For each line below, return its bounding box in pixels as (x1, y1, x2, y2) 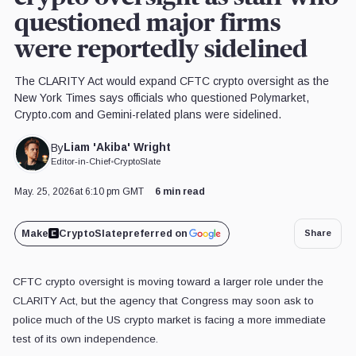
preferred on (122, 227, 188, 239)
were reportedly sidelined (14, 37, 308, 62)
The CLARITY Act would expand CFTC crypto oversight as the (14, 75, 329, 88)
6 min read (154, 185, 205, 197)
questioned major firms (14, 10, 281, 36)
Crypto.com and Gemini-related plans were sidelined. (14, 108, 281, 122)
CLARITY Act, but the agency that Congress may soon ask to (13, 294, 314, 307)
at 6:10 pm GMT (74, 185, 144, 197)
